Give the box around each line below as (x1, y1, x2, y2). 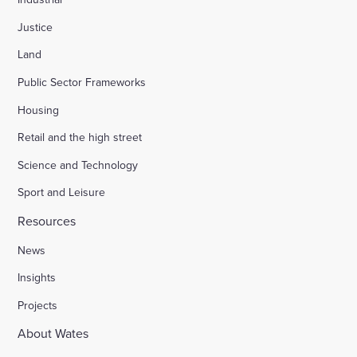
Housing (18, 97, 60, 114)
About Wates (18, 320, 89, 339)
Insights (18, 265, 57, 282)
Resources (18, 207, 76, 226)
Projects (18, 292, 58, 309)
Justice (18, 14, 53, 31)
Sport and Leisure (18, 180, 106, 197)
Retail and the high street (18, 125, 143, 142)
